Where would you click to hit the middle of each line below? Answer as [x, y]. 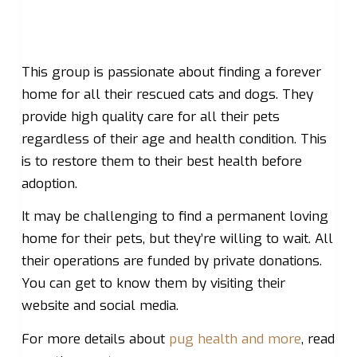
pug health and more [235, 339]
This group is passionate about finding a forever [171, 72]
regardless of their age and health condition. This [174, 139]
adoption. [49, 183]
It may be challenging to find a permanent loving [175, 217]
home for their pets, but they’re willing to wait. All [177, 239]
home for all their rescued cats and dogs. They [167, 94]
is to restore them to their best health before [161, 161]
